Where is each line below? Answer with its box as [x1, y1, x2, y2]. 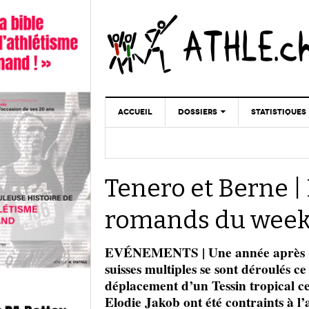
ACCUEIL [118, 107, 152, 117]
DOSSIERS [178, 107, 217, 117]
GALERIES [179, 200, 216, 209]
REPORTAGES [179, 159, 230, 168]
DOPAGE [179, 179, 212, 188]
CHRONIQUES [179, 138, 230, 147]
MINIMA [252, 159, 280, 168]
